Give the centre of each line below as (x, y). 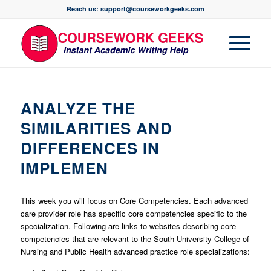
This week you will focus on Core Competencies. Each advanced (134, 201)
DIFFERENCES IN (90, 148)
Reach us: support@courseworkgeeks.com (135, 9)
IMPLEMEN (64, 168)
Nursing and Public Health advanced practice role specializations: (135, 252)
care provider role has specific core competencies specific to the (133, 214)
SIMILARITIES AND (96, 128)
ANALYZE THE (78, 108)
